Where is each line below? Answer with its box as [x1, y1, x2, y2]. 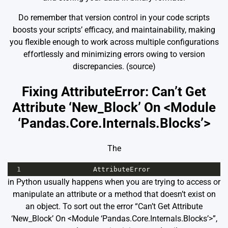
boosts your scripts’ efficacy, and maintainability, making [13, 25, 215, 35]
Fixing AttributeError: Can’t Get [22, 84, 206, 100]
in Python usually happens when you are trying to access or [8, 177, 220, 187]
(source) [124, 62, 156, 72]
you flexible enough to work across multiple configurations [9, 37, 219, 47]
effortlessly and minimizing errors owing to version [23, 49, 205, 60]
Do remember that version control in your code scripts [18, 13, 210, 23]
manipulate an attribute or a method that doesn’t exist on [12, 189, 216, 199]
